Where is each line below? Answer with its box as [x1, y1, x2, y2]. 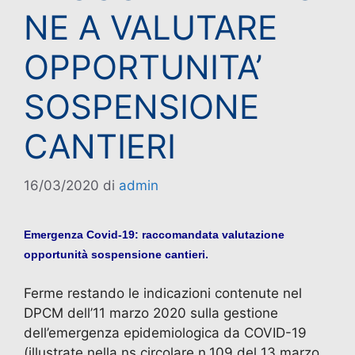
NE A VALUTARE [24, 7, 277, 48]
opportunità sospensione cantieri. [24, 247, 208, 261]
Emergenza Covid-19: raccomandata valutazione [24, 227, 284, 241]
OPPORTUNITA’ [24, 47, 262, 88]
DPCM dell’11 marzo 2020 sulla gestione [24, 305, 278, 322]
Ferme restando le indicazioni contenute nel [24, 285, 302, 302]
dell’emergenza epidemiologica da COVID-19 [24, 325, 307, 342]
